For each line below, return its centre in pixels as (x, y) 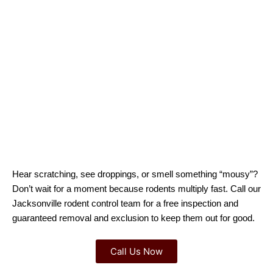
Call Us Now (136, 252)
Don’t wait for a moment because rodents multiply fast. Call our (136, 189)
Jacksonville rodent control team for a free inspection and (125, 204)
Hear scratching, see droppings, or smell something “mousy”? (135, 174)
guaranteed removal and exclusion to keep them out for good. (133, 218)
